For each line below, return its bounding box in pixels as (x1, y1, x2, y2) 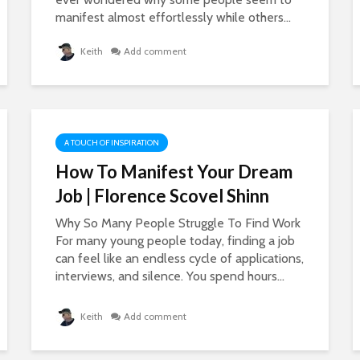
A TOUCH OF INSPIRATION (64, 137, 159, 148)
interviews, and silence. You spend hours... (55, 268, 284, 284)
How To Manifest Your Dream (55, 161, 292, 182)
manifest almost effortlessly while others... (55, 10, 291, 25)
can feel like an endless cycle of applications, (55, 251, 304, 266)
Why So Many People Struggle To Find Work (55, 215, 301, 231)
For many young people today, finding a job (55, 233, 295, 248)
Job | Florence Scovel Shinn (55, 185, 269, 207)
